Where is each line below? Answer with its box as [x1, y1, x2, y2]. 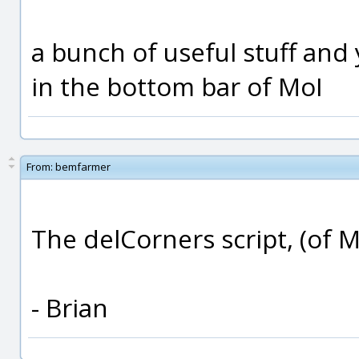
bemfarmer [55, 159, 111, 174]
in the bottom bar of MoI [31, 69, 323, 103]
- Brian [31, 290, 108, 325]
